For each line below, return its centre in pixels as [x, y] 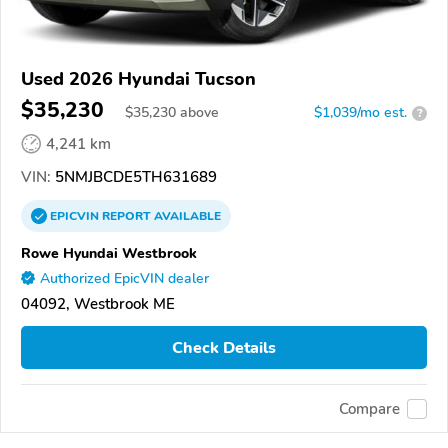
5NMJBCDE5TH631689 [134, 177]
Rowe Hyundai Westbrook [109, 253]
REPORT [126, 216]
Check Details [224, 347]
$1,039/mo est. [360, 113]
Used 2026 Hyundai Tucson [138, 79]
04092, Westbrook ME [98, 304]
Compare [369, 408]
